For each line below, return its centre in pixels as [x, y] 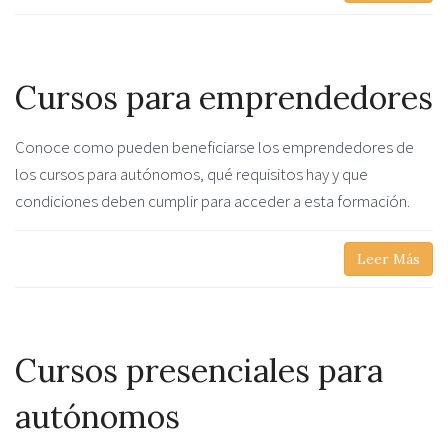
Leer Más [388, 259]
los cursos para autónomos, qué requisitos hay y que [191, 173]
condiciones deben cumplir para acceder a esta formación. [212, 200]
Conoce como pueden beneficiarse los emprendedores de [214, 146]
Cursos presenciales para [199, 371]
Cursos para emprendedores [224, 98]
